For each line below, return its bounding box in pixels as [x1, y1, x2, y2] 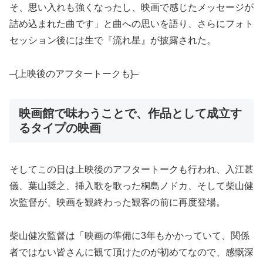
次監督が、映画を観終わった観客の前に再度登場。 [9, 197, 225, 208]
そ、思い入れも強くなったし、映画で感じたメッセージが [9, 2, 254, 13]
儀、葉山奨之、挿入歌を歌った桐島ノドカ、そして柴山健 [9, 181, 254, 191]
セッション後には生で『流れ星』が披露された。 [9, 35, 216, 46]
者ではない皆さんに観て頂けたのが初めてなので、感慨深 [9, 247, 254, 258]
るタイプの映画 [19, 122, 101, 135]
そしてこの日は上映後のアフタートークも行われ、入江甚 [9, 164, 254, 175]
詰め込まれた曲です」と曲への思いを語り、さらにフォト [9, 19, 254, 29]
